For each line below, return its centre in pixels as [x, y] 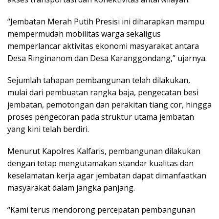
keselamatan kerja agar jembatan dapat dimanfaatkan [107, 175]
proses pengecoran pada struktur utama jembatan [101, 117]
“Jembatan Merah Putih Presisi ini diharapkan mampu [106, 22]
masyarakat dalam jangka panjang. [71, 188]
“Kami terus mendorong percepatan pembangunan [101, 210]
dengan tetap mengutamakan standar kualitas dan [100, 163]
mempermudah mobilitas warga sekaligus [84, 34]
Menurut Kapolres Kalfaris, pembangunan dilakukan [104, 151]
